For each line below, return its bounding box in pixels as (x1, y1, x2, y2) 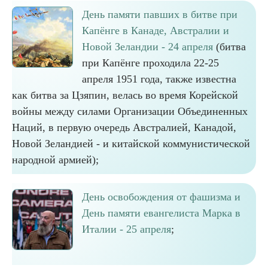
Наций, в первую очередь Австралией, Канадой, (12, 121, 236, 133)
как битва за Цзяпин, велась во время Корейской (12, 89, 238, 101)
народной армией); (12, 154, 99, 166)
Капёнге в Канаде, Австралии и (82, 25, 229, 36)
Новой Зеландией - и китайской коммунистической (12, 138, 250, 150)
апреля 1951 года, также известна (82, 73, 236, 85)
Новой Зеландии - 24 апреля (82, 41, 213, 53)
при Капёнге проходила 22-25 (82, 57, 219, 69)
